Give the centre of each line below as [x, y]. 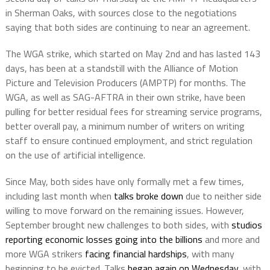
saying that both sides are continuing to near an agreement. [127, 27]
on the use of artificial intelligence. [75, 155]
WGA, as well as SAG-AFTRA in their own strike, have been [125, 97]
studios [246, 225]
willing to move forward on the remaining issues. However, [124, 211]
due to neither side [222, 196]
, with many [210, 254]
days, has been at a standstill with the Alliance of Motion [121, 68]
